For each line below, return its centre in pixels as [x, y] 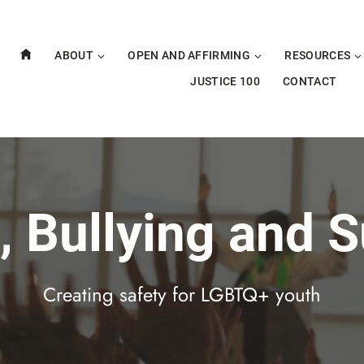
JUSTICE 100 [225, 81]
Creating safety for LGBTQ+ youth [182, 295]
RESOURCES [318, 56]
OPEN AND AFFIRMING [189, 56]
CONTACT [310, 81]
